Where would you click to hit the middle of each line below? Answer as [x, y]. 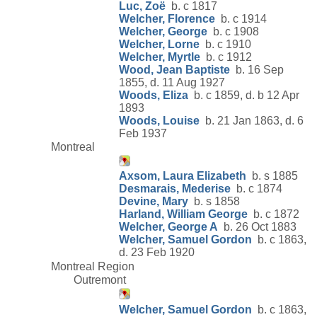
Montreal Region [93, 266]
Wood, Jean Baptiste [174, 69]
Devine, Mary [154, 202]
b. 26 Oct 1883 [257, 227]
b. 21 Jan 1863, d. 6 [252, 120]
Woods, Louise [159, 120]
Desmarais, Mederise [175, 189]
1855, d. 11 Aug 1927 [172, 82]
